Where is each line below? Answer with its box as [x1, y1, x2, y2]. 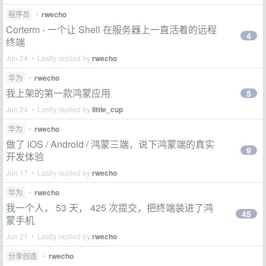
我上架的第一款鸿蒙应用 [6, 85, 110, 100]
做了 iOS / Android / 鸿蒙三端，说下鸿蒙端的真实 [6, 137, 214, 151]
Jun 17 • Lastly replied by [6, 167, 92, 178]
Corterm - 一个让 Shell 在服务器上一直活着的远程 [6, 22, 217, 36]
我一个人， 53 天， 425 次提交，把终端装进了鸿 [6, 200, 213, 214]
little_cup [92, 103, 123, 115]
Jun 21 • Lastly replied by [6, 230, 92, 241]
